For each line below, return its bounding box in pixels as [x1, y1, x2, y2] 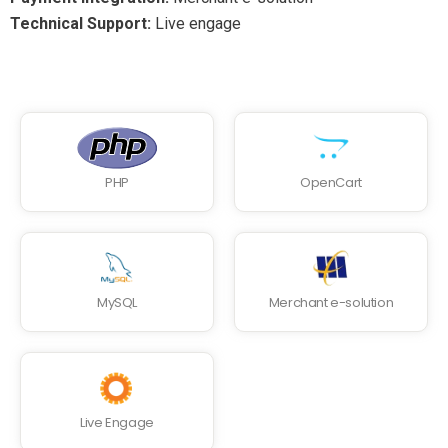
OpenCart [300, 172, 362, 192]
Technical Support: [10, 13, 155, 33]
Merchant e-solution [268, 292, 394, 312]
